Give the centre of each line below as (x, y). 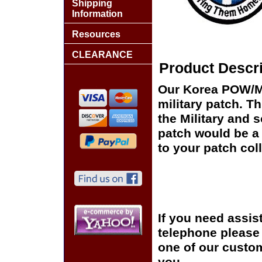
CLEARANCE (102, 55)
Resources (96, 34)
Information (97, 14)
